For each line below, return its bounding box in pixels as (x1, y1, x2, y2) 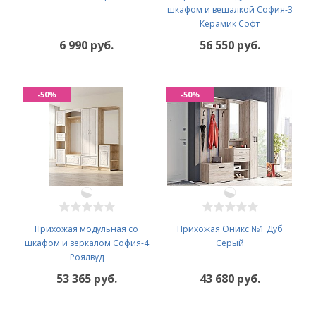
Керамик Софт (200, 18, 260, 30)
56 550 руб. (199, 37, 260, 54)
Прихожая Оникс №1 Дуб (176, 223, 283, 236)
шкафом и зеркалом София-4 (24, 237, 149, 250)
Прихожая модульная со (35, 223, 138, 236)
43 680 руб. (199, 271, 260, 287)
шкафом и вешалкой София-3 (166, 4, 293, 16)
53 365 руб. (56, 271, 117, 287)
